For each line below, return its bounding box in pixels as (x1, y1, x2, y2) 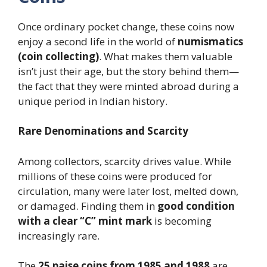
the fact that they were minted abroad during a (18, 79, 239, 93)
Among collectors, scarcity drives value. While (18, 154, 231, 168)
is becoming (152, 213, 212, 228)
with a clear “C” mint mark (18, 213, 152, 228)
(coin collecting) (18, 49, 99, 63)
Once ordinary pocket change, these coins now (18, 19, 234, 33)
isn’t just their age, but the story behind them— (18, 64, 239, 78)
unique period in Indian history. (18, 94, 167, 108)
